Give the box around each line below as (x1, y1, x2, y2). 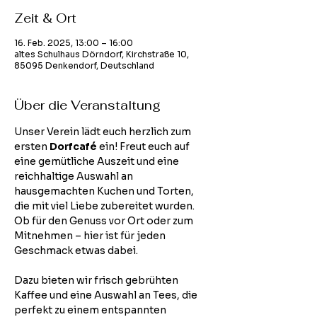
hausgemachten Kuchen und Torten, (14, 185, 196, 197)
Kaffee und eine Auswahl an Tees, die (14, 289, 200, 301)
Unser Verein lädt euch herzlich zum (14, 125, 193, 138)
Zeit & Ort (14, 10, 76, 26)
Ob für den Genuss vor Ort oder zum (14, 214, 195, 227)
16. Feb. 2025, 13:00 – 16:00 (14, 38, 133, 48)
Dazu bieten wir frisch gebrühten (14, 274, 180, 287)
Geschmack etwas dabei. (14, 244, 138, 257)
